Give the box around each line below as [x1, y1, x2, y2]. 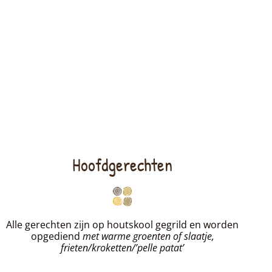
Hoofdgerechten [72, 152, 173, 177]
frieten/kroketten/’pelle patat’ [61, 240, 185, 254]
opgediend [30, 229, 83, 243]
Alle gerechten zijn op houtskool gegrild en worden [6, 217, 239, 231]
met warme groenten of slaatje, [82, 229, 214, 243]
